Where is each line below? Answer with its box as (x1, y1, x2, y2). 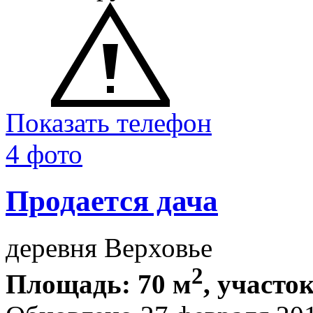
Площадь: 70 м (6, 268, 191, 299)
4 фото (6, 138, 82, 169)
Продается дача (6, 184, 218, 217)
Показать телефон (6, 107, 212, 138)
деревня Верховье (6, 232, 212, 263)
